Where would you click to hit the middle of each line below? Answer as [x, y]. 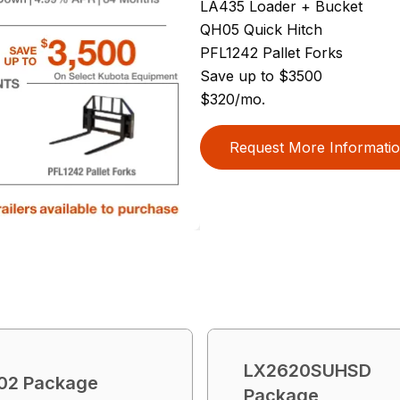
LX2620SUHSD [308, 370]
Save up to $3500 [261, 75]
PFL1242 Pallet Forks [271, 52]
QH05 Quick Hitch [261, 29]
